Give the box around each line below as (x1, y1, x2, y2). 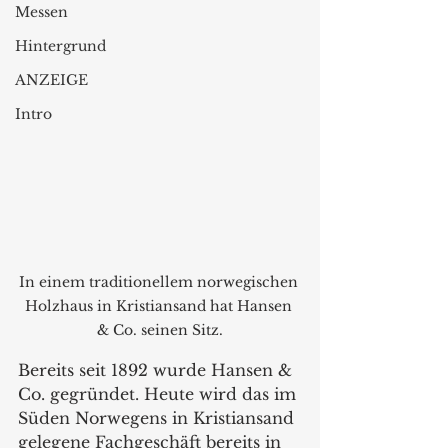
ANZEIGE (15, 71, 88, 89)
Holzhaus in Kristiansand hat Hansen (24, 296, 296, 315)
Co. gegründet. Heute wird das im (18, 383, 301, 404)
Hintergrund (15, 37, 106, 55)
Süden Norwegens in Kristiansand (18, 407, 299, 428)
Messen (15, 3, 68, 21)
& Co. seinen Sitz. (97, 320, 223, 339)
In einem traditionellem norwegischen (18, 272, 302, 291)
